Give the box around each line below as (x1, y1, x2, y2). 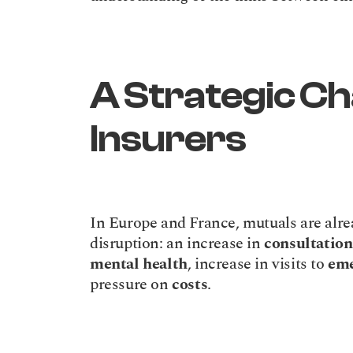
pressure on (90, 273, 173, 296)
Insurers (90, 117, 246, 161)
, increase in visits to (187, 252, 329, 276)
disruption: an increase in (90, 232, 265, 255)
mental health (90, 252, 188, 276)
